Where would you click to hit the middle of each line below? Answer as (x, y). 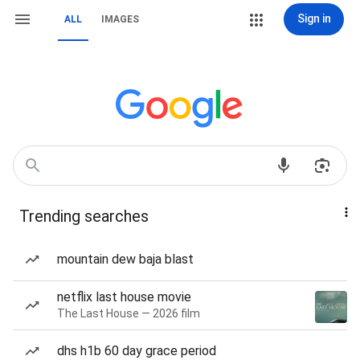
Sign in (314, 18)
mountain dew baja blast (125, 259)
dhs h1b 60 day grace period (137, 351)
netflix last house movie (124, 297)
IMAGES (120, 19)
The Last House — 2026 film (129, 313)
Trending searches (84, 216)
